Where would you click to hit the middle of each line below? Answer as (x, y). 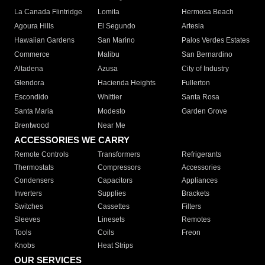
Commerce (32, 55)
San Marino (117, 41)
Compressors (119, 168)
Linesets (112, 220)
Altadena (29, 69)
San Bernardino (207, 55)
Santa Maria (34, 112)
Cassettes (114, 207)
